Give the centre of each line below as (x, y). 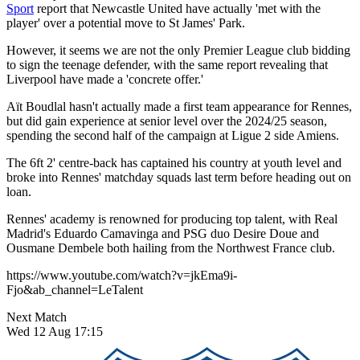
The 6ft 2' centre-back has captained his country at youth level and (174, 162)
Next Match (37, 317)
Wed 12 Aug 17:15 (55, 331)
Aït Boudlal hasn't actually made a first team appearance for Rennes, (179, 106)
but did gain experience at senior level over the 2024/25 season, (167, 121)
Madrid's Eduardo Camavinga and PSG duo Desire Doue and (163, 233)
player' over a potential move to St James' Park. (126, 22)
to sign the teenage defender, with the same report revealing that (167, 64)
